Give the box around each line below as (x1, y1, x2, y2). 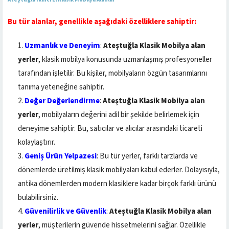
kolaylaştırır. (18, 136, 55, 148)
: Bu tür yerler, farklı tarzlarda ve (97, 150, 198, 162)
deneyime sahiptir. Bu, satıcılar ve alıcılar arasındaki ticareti (18, 123, 202, 134)
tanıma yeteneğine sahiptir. (18, 81, 104, 93)
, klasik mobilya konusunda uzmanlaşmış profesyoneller (38, 54, 212, 65)
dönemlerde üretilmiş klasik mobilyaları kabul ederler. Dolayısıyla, (18, 164, 220, 175)
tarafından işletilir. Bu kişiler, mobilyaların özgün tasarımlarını (18, 67, 207, 79)
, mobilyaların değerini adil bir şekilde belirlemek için (38, 109, 199, 120)
